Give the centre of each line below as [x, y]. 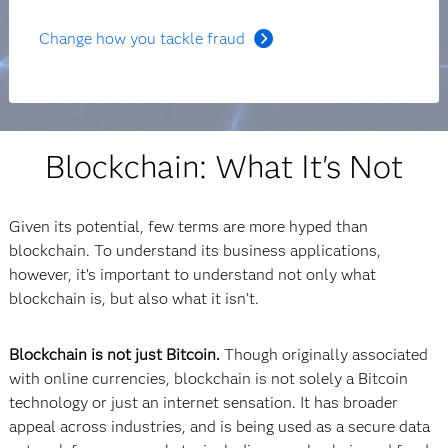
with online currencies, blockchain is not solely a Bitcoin [208, 378]
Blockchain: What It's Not [223, 166]
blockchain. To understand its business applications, [194, 250]
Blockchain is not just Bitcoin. [116, 354]
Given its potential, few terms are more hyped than [188, 226]
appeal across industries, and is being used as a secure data [219, 426]
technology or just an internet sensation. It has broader [203, 402]
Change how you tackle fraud [142, 38]
